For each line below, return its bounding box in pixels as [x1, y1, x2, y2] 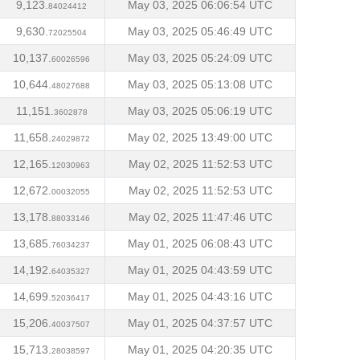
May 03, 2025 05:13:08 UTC [128, 78, 272, 91]
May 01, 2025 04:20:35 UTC [128, 343, 272, 356]
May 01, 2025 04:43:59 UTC [128, 264, 272, 276]
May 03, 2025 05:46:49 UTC [128, 25, 272, 38]
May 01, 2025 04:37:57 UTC [128, 317, 272, 329]
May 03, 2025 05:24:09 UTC [128, 51, 272, 64]
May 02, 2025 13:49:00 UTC [128, 131, 272, 144]
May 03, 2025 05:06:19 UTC [128, 104, 272, 117]
